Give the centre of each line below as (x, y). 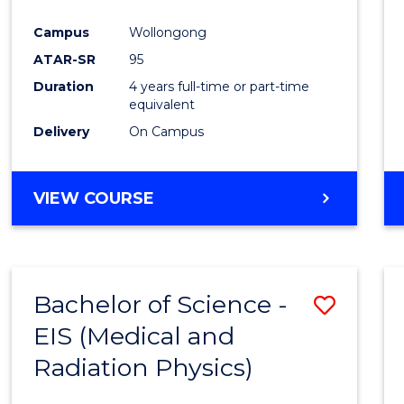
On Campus (167, 131)
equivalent (162, 104)
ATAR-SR (65, 59)
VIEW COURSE (94, 198)
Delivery (62, 131)
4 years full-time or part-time (220, 86)
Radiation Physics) (144, 367)
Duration (64, 86)
